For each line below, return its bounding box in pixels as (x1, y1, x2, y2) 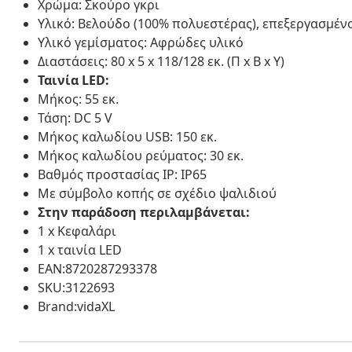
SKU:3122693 (38, 278, 115, 296)
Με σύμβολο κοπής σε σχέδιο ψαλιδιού (38, 184, 277, 202)
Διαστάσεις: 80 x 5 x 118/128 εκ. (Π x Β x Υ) (38, 52, 284, 70)
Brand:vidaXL (38, 297, 115, 315)
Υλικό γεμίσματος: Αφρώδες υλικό (38, 33, 244, 51)
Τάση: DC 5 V (38, 108, 112, 126)
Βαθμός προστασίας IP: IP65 (38, 165, 207, 183)
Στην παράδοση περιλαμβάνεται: (38, 203, 250, 221)
